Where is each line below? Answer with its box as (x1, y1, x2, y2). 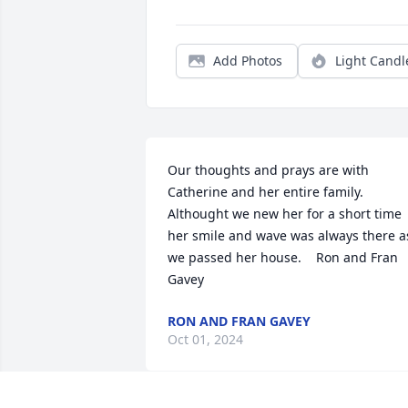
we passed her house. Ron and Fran (168, 249, 398, 267)
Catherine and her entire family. (168, 183, 363, 201)
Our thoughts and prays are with (168, 161, 369, 179)
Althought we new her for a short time (168, 205, 402, 223)
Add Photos (213, 52, 282, 70)
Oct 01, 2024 (168, 331, 243, 349)
